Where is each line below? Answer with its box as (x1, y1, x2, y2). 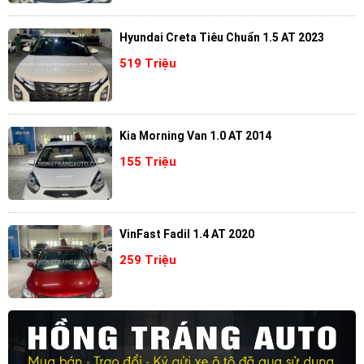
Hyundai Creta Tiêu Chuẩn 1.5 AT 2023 (119, 31, 324, 45)
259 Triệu (119, 252, 176, 267)
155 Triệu (119, 154, 176, 169)
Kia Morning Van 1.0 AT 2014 (119, 129, 271, 143)
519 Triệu (119, 55, 176, 71)
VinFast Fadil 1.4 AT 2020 (119, 227, 254, 241)
